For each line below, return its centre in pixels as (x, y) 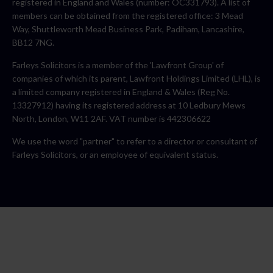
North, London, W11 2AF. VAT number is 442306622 (112, 119)
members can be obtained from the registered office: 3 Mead (128, 16)
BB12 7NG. (33, 43)
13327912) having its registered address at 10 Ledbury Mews (129, 105)
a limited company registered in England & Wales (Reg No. (121, 92)
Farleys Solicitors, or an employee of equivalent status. (115, 155)
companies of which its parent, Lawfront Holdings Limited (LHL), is (136, 79)
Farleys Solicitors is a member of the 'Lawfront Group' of (118, 65)
